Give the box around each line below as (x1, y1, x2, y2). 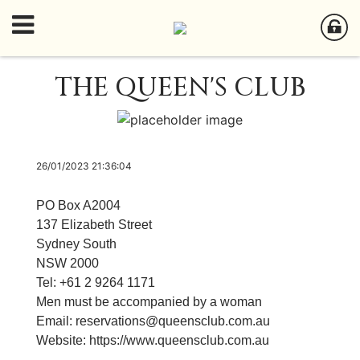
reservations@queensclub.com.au (76, 313, 270, 328)
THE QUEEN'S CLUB (55, 71, 305, 105)
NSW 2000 (36, 256, 99, 270)
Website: (36, 333, 89, 347)
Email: (36, 313, 76, 328)
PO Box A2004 (36, 198, 121, 212)
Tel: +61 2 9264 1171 (36, 275, 155, 289)
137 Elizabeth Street (36, 217, 152, 231)
